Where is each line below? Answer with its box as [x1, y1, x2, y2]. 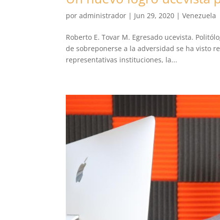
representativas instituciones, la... [66, 55, 178, 64]
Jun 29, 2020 [134, 10, 175, 20]
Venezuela [182, 10, 217, 20]
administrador [79, 10, 127, 20]
